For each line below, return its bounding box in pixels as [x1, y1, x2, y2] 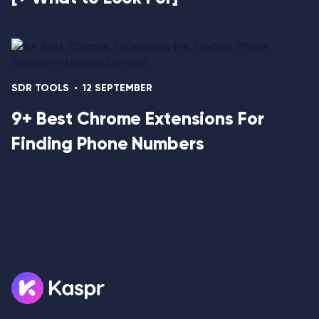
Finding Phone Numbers [11, 132, 204, 155]
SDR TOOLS [11, 81, 69, 94]
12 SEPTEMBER [83, 81, 152, 94]
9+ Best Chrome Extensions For [11, 107, 264, 130]
